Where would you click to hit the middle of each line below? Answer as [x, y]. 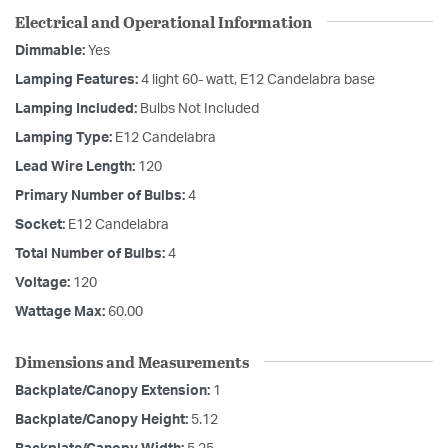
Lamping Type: [65, 137]
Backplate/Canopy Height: [103, 419]
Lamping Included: [77, 108]
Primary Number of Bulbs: [101, 195]
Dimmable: [51, 50]
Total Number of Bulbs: [91, 253]
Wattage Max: [61, 311]
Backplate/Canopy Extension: [114, 390]
